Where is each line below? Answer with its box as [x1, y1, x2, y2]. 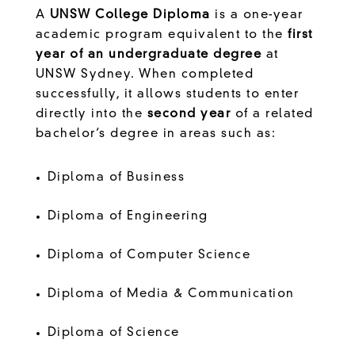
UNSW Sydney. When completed [35, 68, 254, 81]
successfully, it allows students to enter [35, 88, 300, 101]
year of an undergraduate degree [35, 48, 262, 61]
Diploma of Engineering [47, 210, 213, 223]
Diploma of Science [47, 326, 185, 339]
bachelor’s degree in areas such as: [35, 128, 281, 140]
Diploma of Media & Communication [47, 288, 300, 300]
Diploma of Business [47, 171, 189, 184]
